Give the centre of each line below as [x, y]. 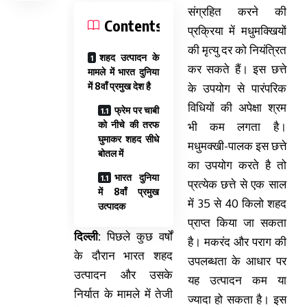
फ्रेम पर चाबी [137, 110]
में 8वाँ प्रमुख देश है [119, 86]
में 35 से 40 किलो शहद [237, 204]
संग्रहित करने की [237, 12]
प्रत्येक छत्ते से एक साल [237, 184]
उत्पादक [112, 206]
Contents [133, 26]
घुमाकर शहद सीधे [128, 139]
